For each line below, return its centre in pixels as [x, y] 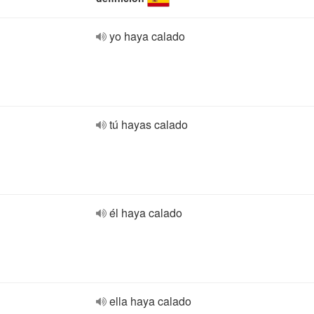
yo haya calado [147, 36]
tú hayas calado [149, 124]
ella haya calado [150, 301]
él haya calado [146, 213]
